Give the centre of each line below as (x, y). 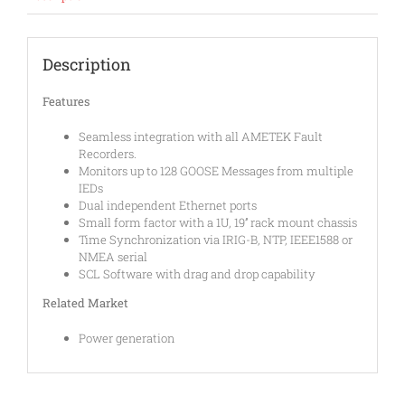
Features (66, 101)
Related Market (85, 302)
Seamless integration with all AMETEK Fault (200, 136)
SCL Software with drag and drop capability (197, 273)
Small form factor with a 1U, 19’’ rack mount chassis (217, 222)
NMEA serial (113, 256)
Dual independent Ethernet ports (167, 205)
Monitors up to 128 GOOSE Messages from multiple (216, 170)
